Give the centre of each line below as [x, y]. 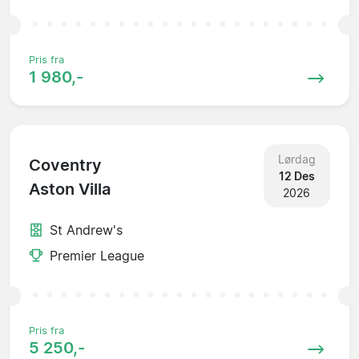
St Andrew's [86, 230]
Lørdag [296, 159]
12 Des [296, 175]
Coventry [65, 165]
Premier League [97, 255]
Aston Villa [70, 190]
